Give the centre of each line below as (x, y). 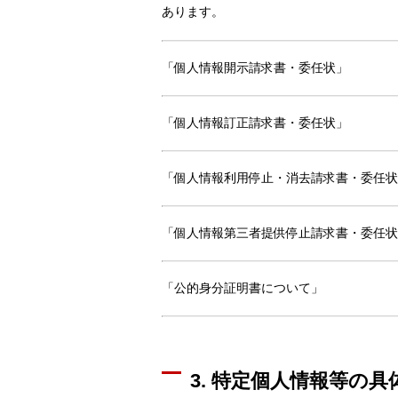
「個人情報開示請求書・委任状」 (255, 67)
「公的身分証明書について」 (243, 287)
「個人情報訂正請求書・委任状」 (255, 122)
